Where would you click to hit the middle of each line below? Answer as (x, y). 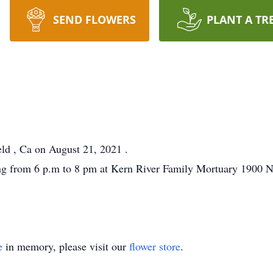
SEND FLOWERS (94, 19)
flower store (155, 246)
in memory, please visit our (66, 246)
